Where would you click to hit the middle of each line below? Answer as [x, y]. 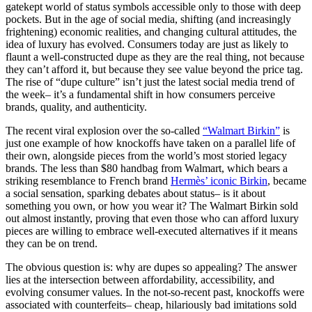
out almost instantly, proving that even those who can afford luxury [152, 218]
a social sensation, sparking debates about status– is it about [135, 193]
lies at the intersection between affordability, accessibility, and [140, 279]
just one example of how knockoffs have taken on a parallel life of [150, 143]
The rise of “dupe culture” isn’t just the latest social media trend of [150, 81]
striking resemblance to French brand [88, 180]
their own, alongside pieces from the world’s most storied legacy [146, 155]
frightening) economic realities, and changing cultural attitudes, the [151, 31]
